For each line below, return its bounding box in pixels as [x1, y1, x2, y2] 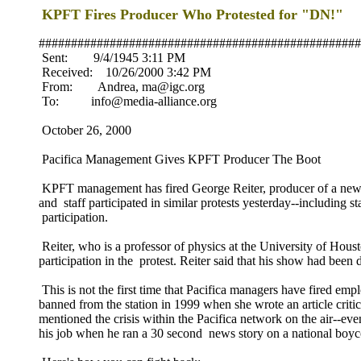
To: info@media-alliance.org [39, 94, 217, 108]
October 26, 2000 [39, 123, 131, 137]
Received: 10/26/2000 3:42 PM [39, 65, 211, 79]
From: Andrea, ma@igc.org [39, 80, 205, 93]
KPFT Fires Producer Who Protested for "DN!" [42, 6, 343, 23]
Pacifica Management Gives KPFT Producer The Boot [39, 152, 321, 166]
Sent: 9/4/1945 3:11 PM [39, 51, 185, 64]
